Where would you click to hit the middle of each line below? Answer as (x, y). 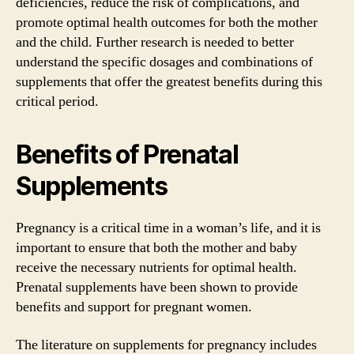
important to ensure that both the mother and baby (156, 248)
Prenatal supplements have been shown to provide (157, 287)
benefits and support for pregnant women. (134, 307)
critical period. (57, 102)
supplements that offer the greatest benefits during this (169, 82)
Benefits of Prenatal (127, 154)
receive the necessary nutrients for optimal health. (156, 267)
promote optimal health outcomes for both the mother (167, 23)
